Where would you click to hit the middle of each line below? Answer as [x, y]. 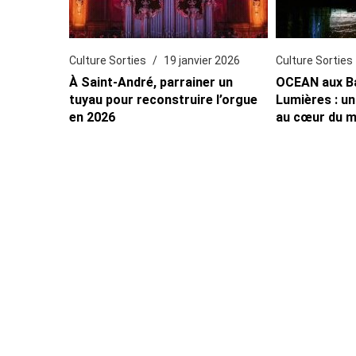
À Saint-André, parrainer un [151, 82]
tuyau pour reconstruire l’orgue [164, 99]
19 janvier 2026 [202, 60]
